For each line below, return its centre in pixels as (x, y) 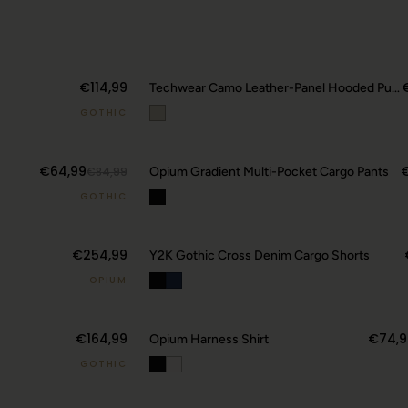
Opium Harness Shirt (209, 339)
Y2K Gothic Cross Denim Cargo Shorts (260, 255)
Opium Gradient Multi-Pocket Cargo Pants (269, 172)
